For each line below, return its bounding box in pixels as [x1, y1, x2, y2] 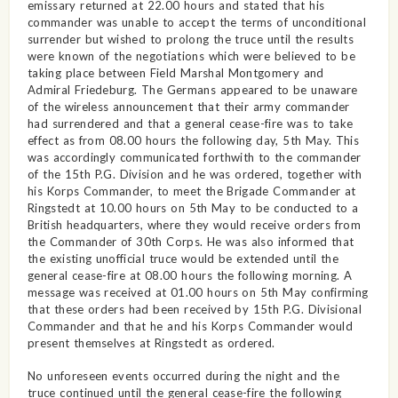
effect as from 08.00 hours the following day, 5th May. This [27, 132, 360, 147]
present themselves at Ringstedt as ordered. [27, 335, 275, 350]
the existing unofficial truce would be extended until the [27, 251, 338, 266]
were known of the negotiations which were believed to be [27, 48, 355, 63]
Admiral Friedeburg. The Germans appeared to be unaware [27, 82, 358, 97]
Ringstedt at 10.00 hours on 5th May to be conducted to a [27, 200, 359, 215]
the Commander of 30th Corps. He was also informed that [27, 234, 354, 249]
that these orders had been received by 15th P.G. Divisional [27, 301, 362, 316]
